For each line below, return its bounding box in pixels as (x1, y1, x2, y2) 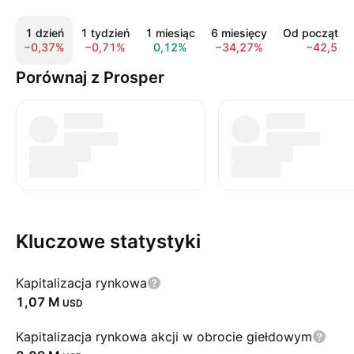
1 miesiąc (145, 26, 195, 40)
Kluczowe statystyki (16, 230, 201, 253)
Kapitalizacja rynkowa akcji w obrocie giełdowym (16, 329, 312, 345)
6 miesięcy (211, 26, 267, 40)
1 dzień (24, 26, 64, 40)
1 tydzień (81, 26, 130, 40)
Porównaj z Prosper (16, 68, 164, 87)
